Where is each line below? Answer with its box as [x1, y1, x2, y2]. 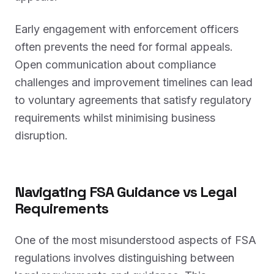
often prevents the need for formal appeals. [15, 40, 233, 53]
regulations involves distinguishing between [15, 251, 234, 264]
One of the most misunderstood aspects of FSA [15, 234, 256, 246]
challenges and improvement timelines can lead [15, 76, 253, 89]
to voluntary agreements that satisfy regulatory [15, 94, 251, 106]
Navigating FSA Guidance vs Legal [15, 182, 237, 201]
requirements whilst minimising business [15, 111, 215, 124]
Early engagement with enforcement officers [15, 23, 239, 35]
